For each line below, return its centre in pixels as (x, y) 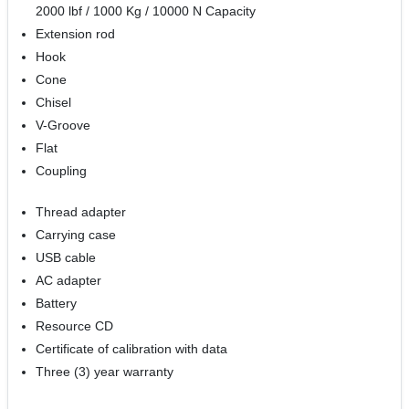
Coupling (62, 171)
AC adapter (69, 281)
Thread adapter (81, 212)
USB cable (66, 258)
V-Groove (63, 126)
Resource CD (75, 326)
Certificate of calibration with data (132, 349)
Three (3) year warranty (105, 372)
